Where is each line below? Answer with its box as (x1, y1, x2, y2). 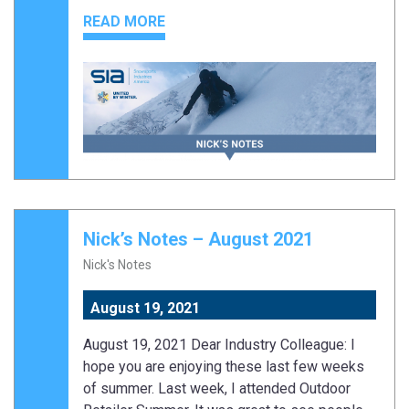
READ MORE (83, 13, 165, 31)
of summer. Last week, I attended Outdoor (83, 379, 351, 397)
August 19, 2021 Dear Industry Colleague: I (83, 335, 355, 353)
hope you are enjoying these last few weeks (83, 357, 364, 375)
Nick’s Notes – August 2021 (83, 227, 313, 250)
